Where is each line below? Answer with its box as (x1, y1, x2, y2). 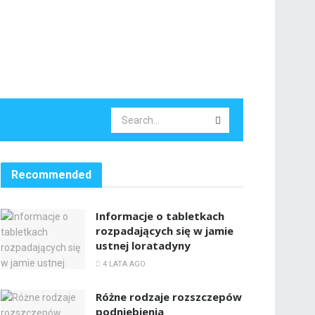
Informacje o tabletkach (96, 209, 224, 223)
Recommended (11, 168, 91, 181)
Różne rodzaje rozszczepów (96, 290, 242, 304)
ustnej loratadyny (96, 238, 191, 252)
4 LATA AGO (101, 259, 146, 269)
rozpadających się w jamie (96, 224, 233, 238)
